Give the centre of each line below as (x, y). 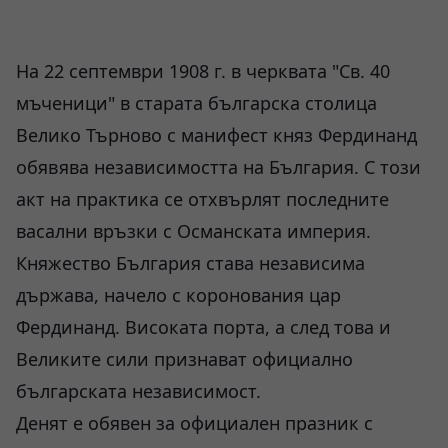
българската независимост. (138, 391)
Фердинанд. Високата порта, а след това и (203, 327)
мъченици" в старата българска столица (196, 103)
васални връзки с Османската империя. (193, 231)
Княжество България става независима (190, 263)
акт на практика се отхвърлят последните (202, 199)
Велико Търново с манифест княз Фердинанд (216, 135)
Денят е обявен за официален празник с (194, 423)
